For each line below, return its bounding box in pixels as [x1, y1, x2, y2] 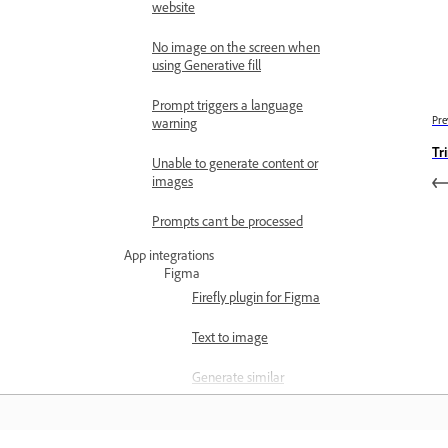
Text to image [192, 330, 268, 350]
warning [152, 116, 197, 136]
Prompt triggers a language [152, 98, 303, 118]
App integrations [124, 248, 214, 268]
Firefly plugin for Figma [192, 290, 320, 310]
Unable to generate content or [152, 156, 318, 176]
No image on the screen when [152, 40, 320, 60]
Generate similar [192, 370, 284, 390]
